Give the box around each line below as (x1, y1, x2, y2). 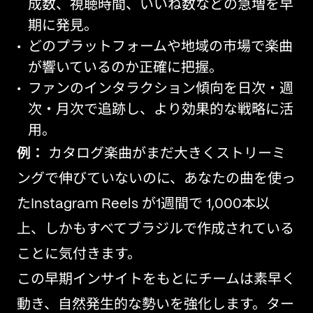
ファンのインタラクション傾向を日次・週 (28, 82, 293, 96)
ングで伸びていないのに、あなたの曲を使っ (17, 173, 296, 186)
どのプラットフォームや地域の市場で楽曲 (28, 41, 293, 54)
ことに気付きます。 (17, 248, 141, 261)
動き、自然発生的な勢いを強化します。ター (17, 298, 294, 312)
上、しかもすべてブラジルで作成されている (17, 223, 294, 236)
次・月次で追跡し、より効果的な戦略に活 (28, 103, 293, 117)
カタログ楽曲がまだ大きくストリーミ (45, 147, 286, 161)
